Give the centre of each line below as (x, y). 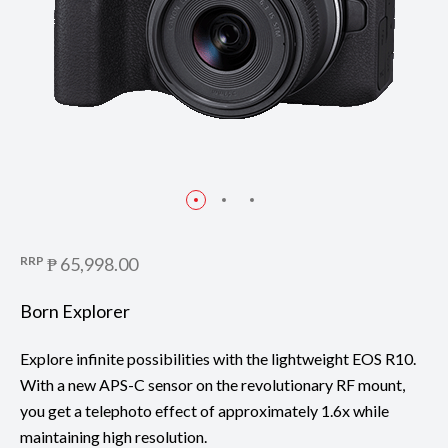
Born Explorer (75, 310)
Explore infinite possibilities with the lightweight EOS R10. (218, 358)
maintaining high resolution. (113, 436)
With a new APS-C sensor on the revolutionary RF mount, (212, 384)
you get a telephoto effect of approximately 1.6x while (204, 410)
